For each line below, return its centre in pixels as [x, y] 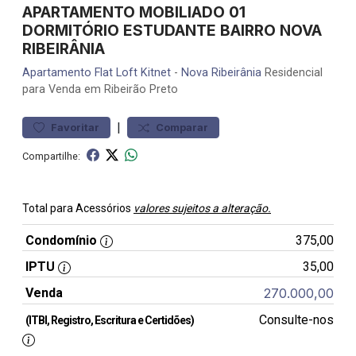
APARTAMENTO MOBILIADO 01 [134, 12]
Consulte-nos [296, 320]
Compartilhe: [51, 156]
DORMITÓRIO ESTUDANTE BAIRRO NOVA [172, 30]
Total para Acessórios [78, 208]
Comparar [182, 128]
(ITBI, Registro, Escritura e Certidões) [110, 320]
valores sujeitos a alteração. [202, 208]
